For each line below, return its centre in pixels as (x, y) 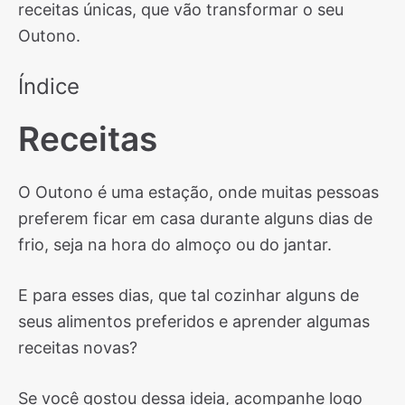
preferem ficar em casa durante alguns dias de (195, 218)
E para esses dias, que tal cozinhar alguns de (188, 295)
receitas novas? (78, 348)
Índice (49, 86)
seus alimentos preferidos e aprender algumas (194, 321)
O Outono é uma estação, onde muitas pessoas (198, 192)
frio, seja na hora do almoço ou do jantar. (175, 245)
